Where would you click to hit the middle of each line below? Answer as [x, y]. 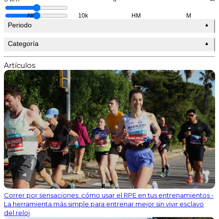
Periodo [20, 25]
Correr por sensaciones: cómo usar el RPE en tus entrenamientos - [109, 195]
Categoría [23, 43]
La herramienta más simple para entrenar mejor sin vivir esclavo [104, 204]
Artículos [20, 65]
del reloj [17, 212]
